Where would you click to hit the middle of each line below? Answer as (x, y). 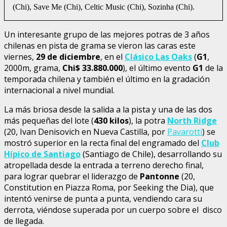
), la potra (148, 120)
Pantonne (160, 176)
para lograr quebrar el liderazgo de (72, 176)
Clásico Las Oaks (158, 56)
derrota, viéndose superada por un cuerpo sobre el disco (113, 210)
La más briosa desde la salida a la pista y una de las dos (108, 109)
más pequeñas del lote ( (49, 120)
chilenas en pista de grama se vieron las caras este (100, 45)
